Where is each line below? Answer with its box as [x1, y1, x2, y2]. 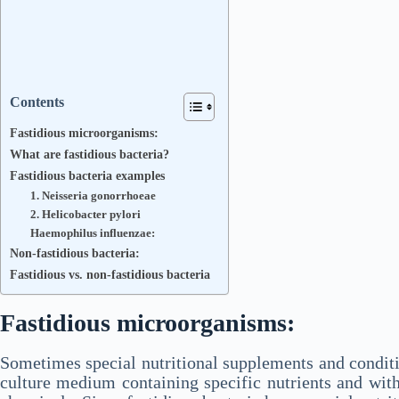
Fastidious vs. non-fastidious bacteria [10, 266, 210, 281]
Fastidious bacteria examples [10, 167, 165, 183]
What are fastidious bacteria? [10, 146, 169, 161]
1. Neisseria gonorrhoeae [29, 188, 156, 202]
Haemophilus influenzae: [29, 225, 155, 240]
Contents [10, 94, 64, 110]
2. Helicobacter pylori [29, 207, 141, 221]
